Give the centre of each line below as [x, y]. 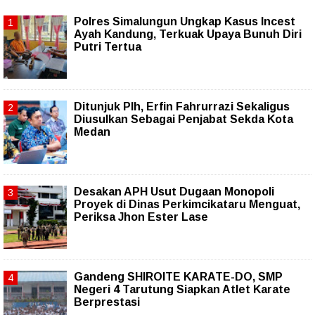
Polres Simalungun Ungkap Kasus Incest [185, 22]
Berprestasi [107, 302]
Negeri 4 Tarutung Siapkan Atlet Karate [182, 290]
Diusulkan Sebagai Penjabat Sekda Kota [184, 120]
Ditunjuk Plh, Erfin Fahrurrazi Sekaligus [182, 107]
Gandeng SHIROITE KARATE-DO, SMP [178, 277]
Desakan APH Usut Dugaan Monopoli [174, 192]
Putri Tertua [108, 47]
